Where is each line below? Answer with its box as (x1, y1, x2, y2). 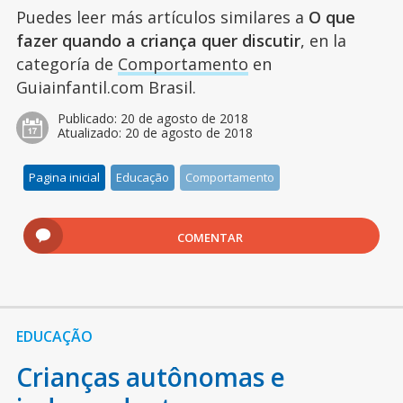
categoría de (15, 53, 118, 76)
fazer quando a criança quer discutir (15, 30, 300, 52)
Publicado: (57, 110, 121, 128)
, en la (300, 30, 346, 52)
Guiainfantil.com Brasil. (15, 76, 196, 99)
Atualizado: (57, 124, 125, 142)
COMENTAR (177, 229, 244, 246)
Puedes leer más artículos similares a (15, 6, 309, 29)
